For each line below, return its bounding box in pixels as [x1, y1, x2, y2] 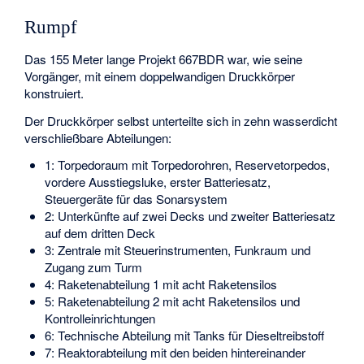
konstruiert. [24, 84, 84, 102]
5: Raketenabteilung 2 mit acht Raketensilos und [44, 292, 300, 310]
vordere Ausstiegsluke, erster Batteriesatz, [44, 173, 271, 191]
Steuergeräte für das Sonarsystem [44, 190, 227, 208]
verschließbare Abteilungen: [24, 129, 172, 147]
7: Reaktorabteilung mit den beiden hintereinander [44, 344, 305, 362]
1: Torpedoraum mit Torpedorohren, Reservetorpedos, [44, 156, 330, 174]
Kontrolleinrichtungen [44, 310, 155, 327]
